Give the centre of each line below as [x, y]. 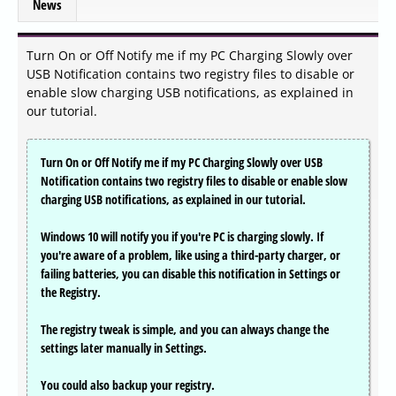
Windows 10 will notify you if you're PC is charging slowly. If [182, 237]
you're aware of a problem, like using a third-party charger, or [190, 255]
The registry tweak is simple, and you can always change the [185, 330]
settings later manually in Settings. [124, 348]
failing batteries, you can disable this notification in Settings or [190, 274]
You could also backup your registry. [128, 385]
